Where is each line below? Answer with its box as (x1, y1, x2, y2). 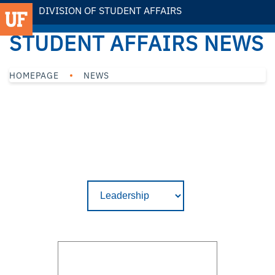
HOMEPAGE (9, 70, 59, 81)
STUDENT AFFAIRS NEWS (9, 29, 264, 56)
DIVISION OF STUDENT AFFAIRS (39, 4, 182, 17)
